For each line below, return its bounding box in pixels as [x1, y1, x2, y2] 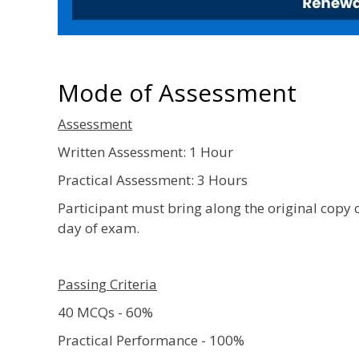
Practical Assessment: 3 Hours [58, 170, 248, 189]
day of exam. [58, 218, 139, 237]
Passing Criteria [58, 274, 157, 293]
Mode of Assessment [58, 75, 296, 109]
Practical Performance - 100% [58, 330, 244, 349]
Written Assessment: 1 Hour [58, 142, 233, 161]
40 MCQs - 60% [58, 302, 153, 321]
